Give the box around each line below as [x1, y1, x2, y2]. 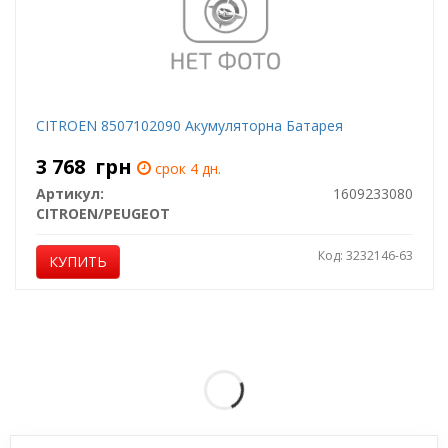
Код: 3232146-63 [317, 247, 413, 264]
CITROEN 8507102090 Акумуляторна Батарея [35, 116, 343, 135]
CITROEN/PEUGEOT [35, 204, 170, 223]
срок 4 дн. [150, 159, 221, 178]
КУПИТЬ [48, 252, 107, 271]
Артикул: [35, 184, 104, 203]
